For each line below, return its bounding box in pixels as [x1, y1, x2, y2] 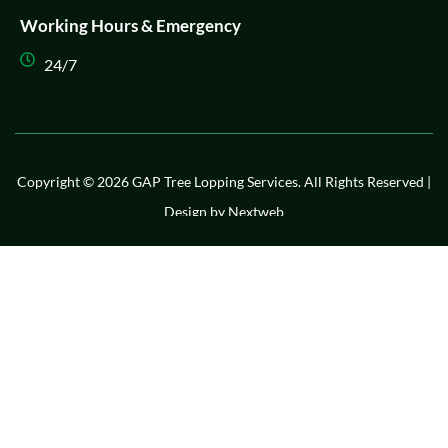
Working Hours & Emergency [20, 15, 241, 37]
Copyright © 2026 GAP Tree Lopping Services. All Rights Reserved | [17, 173, 431, 191]
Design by [164, 203, 228, 221]
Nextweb [228, 203, 284, 221]
